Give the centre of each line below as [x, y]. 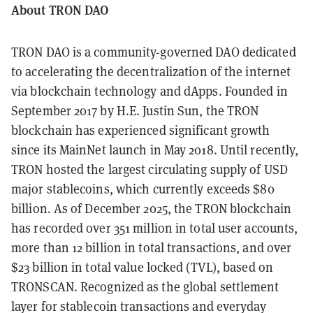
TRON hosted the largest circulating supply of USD [150, 169]
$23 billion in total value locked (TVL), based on [142, 267]
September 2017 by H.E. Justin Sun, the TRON [135, 110]
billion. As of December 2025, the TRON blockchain [151, 208]
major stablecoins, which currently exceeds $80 [143, 189]
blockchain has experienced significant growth [141, 130]
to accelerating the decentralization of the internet [151, 71]
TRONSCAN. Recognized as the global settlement [145, 286]
